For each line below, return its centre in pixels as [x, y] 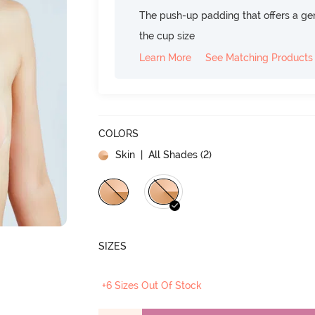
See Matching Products [259, 57]
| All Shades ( [171, 154]
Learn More [166, 57]
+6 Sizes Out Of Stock [152, 285]
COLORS [119, 133]
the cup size [167, 36]
